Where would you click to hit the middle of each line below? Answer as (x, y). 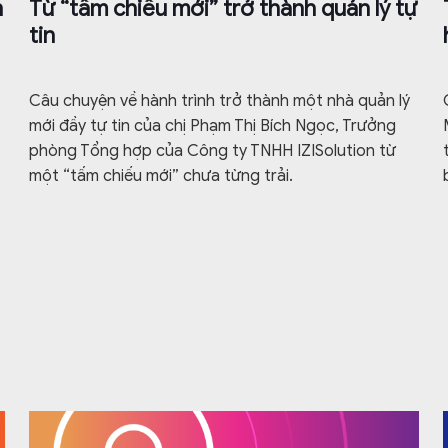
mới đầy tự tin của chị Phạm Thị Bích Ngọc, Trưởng (213, 126)
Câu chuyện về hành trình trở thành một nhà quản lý (220, 101)
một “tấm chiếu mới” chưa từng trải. (161, 176)
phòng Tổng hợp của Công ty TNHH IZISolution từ (213, 151)
